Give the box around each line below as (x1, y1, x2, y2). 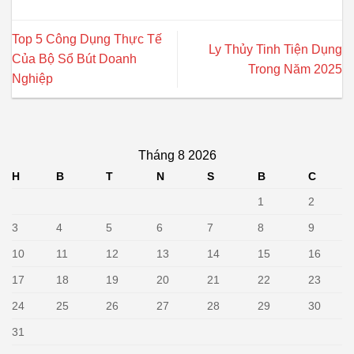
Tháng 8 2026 (137, 149, 217, 163)
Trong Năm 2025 (248, 62, 342, 76)
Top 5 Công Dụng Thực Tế (12, 32, 162, 47)
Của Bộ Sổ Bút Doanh (12, 52, 137, 66)
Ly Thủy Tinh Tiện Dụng (209, 42, 342, 56)
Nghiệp (12, 72, 53, 86)
